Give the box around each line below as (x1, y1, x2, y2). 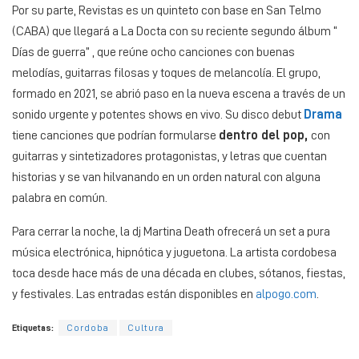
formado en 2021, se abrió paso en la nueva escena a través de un (12, 87, 345, 100)
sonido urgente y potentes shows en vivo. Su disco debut (12, 107, 301, 121)
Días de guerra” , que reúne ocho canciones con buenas (12, 45, 295, 58)
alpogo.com (256, 287, 317, 301)
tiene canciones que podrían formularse (12, 128, 219, 142)
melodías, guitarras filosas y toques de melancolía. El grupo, (12, 66, 321, 79)
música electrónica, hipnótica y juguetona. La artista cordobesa (12, 245, 337, 259)
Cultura (127, 322, 164, 333)
